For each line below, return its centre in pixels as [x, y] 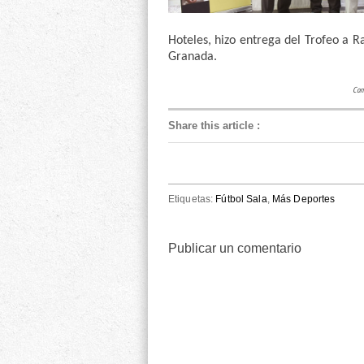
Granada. [193, 57]
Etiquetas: [192, 199]
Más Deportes [303, 199]
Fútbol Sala [241, 199]
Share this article [211, 126]
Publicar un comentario [235, 249]
